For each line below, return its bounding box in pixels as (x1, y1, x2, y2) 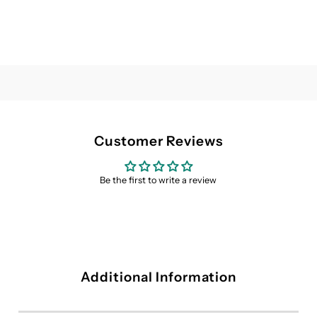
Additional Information (81, 269, 236, 286)
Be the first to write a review (100, 174, 217, 185)
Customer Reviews (93, 132, 224, 149)
